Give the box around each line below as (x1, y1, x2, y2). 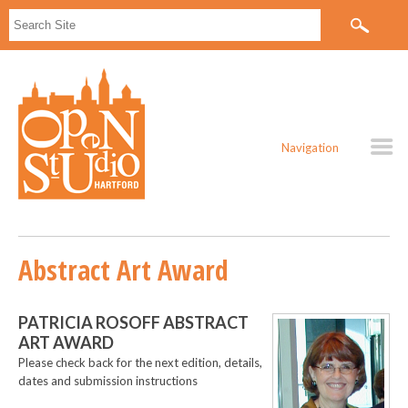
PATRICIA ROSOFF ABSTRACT (18, 312, 249, 332)
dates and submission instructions (18, 373, 198, 388)
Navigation (280, 140, 339, 155)
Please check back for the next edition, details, (18, 355, 262, 370)
